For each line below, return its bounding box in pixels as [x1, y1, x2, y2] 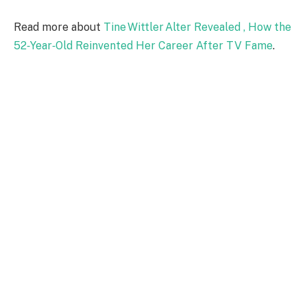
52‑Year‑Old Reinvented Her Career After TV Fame [14, 38, 273, 52]
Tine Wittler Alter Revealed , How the [103, 20, 291, 34]
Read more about [14, 20, 103, 34]
